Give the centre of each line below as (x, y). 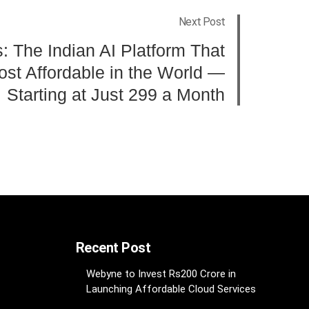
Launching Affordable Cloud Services (171, 289)
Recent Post (113, 247)
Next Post (202, 21)
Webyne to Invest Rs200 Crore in (161, 273)
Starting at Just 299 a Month (116, 94)
